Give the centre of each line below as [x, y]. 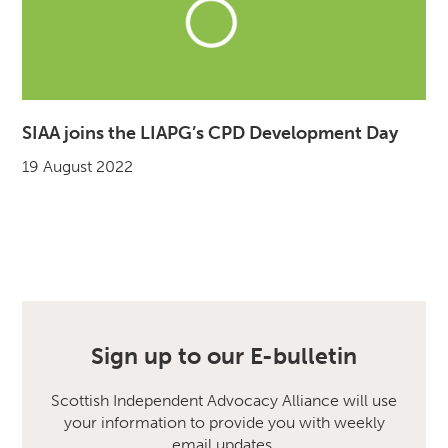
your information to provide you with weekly [224, 423]
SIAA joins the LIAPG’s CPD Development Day [210, 133]
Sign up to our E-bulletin [224, 356]
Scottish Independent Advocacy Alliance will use [224, 401]
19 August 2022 [78, 166]
